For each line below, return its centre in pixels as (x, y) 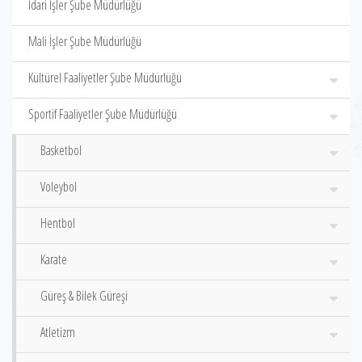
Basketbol (61, 150)
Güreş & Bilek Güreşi (84, 296)
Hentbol (58, 223)
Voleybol (59, 187)
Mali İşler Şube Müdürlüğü (85, 41)
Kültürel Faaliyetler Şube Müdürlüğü (105, 78)
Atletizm (58, 332)
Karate (54, 259)
